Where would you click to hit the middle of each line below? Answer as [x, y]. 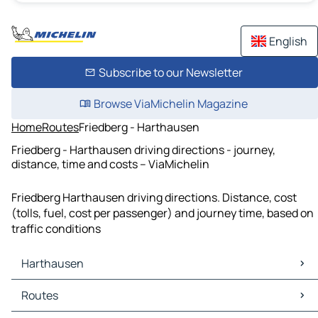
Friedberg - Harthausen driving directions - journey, [143, 149]
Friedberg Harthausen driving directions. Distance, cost [154, 198]
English [288, 41]
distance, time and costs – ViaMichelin [110, 164]
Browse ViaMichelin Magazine [170, 104]
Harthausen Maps [60, 288]
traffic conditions [56, 229]
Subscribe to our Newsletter [170, 72]
